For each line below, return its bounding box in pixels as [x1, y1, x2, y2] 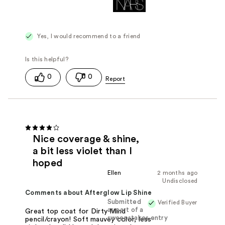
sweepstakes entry [107, 215, 168, 221]
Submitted [107, 199, 141, 205]
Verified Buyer [157, 199, 197, 206]
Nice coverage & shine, [33, 134, 140, 145]
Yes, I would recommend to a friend [36, 33, 141, 40]
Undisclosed [162, 178, 198, 184]
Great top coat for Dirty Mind [25, 208, 126, 215]
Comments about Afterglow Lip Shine [25, 190, 152, 196]
